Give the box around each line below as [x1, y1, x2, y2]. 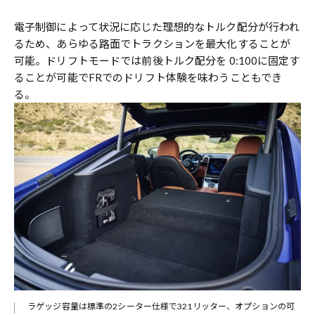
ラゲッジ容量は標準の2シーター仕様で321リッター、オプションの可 [27, 300, 295, 311]
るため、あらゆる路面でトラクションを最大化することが [14, 37, 291, 50]
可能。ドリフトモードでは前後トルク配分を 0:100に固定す [14, 53, 300, 67]
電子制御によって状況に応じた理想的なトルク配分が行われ [14, 20, 300, 33]
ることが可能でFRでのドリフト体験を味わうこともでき [14, 70, 283, 84]
